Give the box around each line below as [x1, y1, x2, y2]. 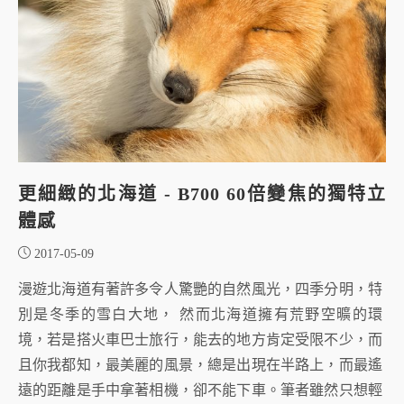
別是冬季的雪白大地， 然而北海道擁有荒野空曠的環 [18, 306, 382, 322]
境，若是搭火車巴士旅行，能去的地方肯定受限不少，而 [18, 331, 382, 347]
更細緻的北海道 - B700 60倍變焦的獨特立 [18, 183, 386, 204]
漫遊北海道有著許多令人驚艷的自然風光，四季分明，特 [18, 280, 382, 297]
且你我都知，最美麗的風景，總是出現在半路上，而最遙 [18, 356, 382, 372]
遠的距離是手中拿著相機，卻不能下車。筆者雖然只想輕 [18, 381, 382, 398]
